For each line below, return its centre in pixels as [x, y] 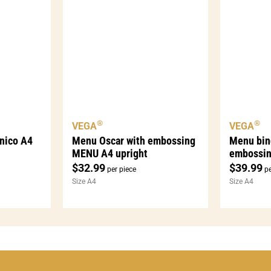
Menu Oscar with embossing [133, 140]
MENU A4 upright [109, 153]
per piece [120, 169]
